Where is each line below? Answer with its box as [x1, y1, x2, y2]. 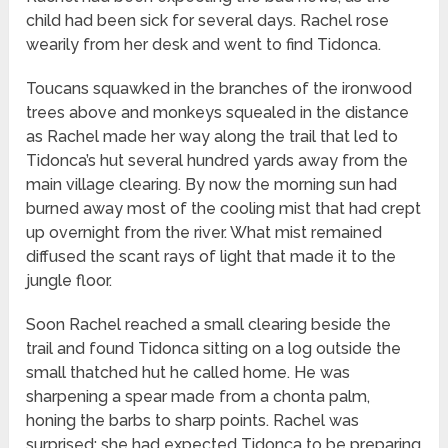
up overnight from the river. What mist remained [26, 223, 383, 243]
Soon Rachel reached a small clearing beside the [26, 315, 392, 335]
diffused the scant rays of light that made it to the [26, 247, 397, 267]
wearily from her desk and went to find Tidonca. [26, 35, 382, 55]
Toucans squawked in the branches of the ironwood [26, 79, 413, 99]
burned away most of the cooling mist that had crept [26, 199, 422, 219]
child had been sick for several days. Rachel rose [26, 11, 390, 31]
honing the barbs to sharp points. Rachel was [26, 411, 360, 431]
